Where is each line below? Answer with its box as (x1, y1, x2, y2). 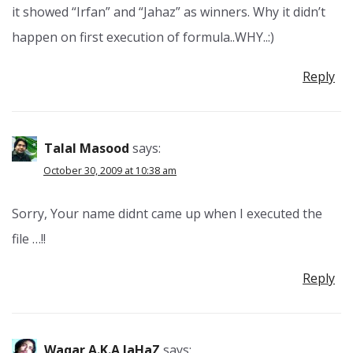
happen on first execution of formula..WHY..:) (12, 28, 274, 46)
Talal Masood (44, 139, 129, 157)
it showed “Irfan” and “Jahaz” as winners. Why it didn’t (12, 2, 325, 20)
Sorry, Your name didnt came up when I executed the (12, 205, 322, 223)
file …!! (12, 230, 46, 248)
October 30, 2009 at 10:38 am (43, 164, 176, 178)
